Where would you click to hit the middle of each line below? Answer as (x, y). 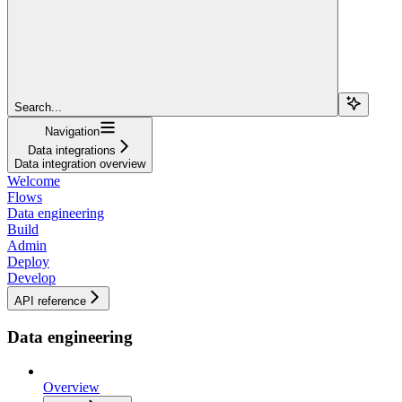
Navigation (72, 131)
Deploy (28, 261)
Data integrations (72, 150)
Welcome (34, 180)
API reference (50, 301)
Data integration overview (80, 163)
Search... (38, 107)
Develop (31, 277)
